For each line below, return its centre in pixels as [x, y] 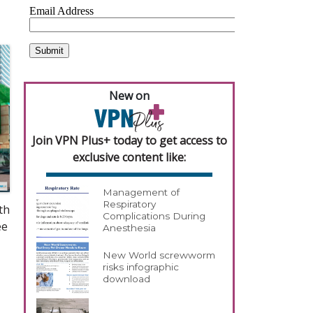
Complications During [154, 216]
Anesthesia [130, 228]
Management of [141, 192]
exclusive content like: [129, 157]
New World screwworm [159, 255]
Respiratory [130, 204]
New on [129, 96]
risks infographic [141, 267]
